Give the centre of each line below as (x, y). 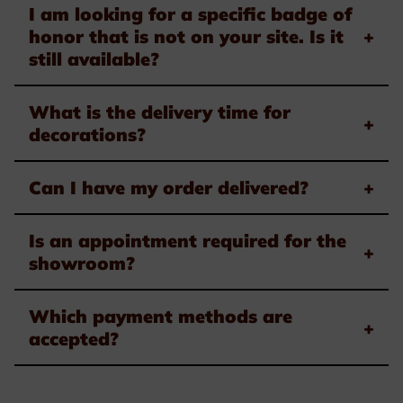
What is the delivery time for (160, 112)
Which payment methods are (161, 316)
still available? (94, 58)
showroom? (82, 263)
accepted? (74, 338)
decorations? (87, 134)
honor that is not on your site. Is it (186, 36)
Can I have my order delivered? (169, 187)
